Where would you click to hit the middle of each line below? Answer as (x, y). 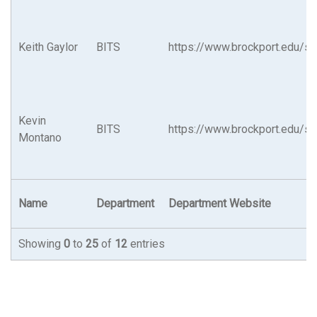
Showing (41, 244)
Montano (40, 138)
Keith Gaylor (48, 47)
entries (148, 244)
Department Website (220, 204)
